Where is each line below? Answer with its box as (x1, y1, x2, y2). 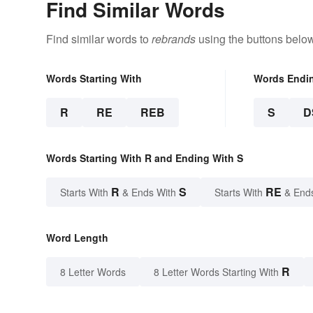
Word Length (46, 230, 108, 245)
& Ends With (119, 184, 179, 199)
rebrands (152, 30, 196, 47)
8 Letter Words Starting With (154, 264, 279, 279)
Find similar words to (46, 30, 152, 47)
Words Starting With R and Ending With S (46, 150, 243, 165)
